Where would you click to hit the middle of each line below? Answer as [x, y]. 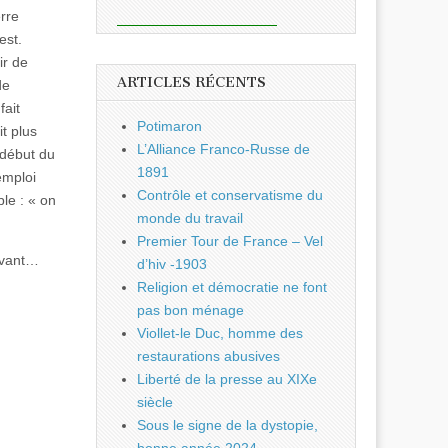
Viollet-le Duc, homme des [220, 333]
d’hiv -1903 [172, 264]
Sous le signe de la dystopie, [227, 425]
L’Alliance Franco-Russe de [223, 149]
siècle [155, 402]
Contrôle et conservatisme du [230, 195]
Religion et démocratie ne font [232, 287]
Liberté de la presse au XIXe [227, 379]
